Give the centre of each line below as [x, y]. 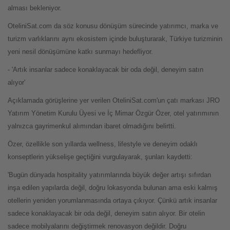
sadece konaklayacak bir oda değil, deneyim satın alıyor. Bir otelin [106, 213]
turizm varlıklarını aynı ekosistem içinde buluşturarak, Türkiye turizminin [115, 39]
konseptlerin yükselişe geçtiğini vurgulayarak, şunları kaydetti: [100, 157]
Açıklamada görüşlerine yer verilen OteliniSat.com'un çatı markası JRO [114, 100]
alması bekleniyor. [35, 8]
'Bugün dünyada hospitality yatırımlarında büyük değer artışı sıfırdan [109, 175]
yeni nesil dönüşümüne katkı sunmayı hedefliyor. [80, 51]
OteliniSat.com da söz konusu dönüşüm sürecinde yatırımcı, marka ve [113, 26]
